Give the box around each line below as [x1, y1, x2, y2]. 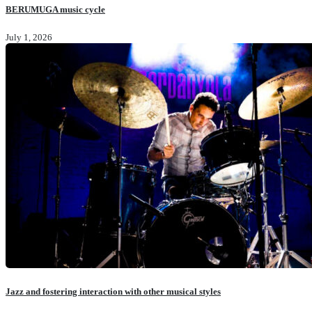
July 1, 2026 [6, 31, 52, 42]
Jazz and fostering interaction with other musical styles [6, 286, 221, 297]
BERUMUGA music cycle [6, 3, 105, 15]
